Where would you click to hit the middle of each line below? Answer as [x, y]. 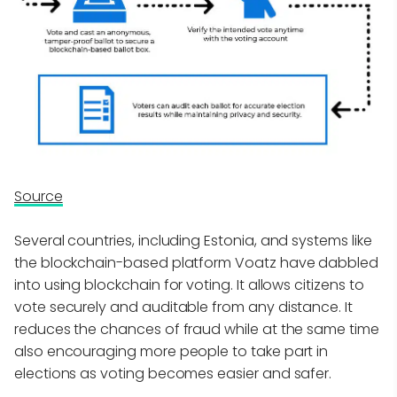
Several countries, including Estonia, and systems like [193, 240]
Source [39, 196]
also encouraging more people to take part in [171, 351]
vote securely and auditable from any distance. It [183, 307]
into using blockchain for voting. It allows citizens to [189, 284]
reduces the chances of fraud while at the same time [197, 329]
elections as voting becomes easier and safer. [173, 373]
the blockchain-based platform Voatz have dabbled [196, 262]
